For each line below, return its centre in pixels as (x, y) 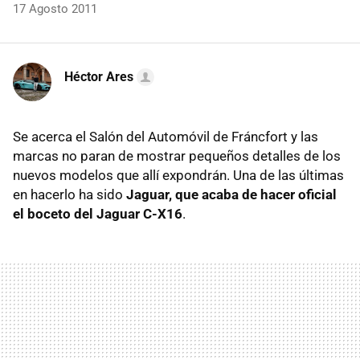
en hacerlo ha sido (70, 195)
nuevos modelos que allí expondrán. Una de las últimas (178, 176)
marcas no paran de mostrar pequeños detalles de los (177, 156)
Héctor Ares (99, 77)
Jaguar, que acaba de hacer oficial (231, 195)
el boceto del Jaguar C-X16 (98, 214)
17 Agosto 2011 (55, 9)
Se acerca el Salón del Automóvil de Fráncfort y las (166, 137)
